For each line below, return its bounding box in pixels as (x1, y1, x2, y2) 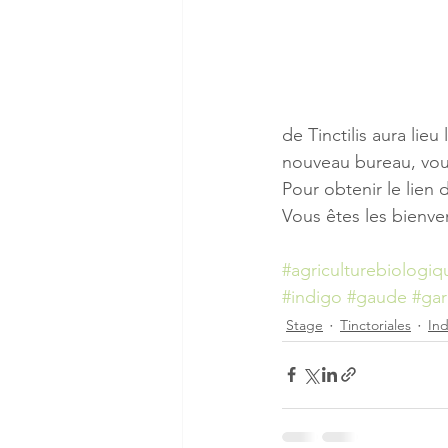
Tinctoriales (340, 316, 411, 335)
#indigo (282, 285, 342, 308)
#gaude (347, 285, 407, 308)
